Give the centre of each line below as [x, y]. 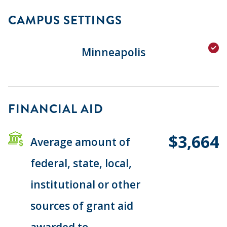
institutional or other [85, 184]
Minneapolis [113, 52]
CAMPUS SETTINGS [65, 20]
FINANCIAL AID [56, 109]
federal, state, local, [81, 163]
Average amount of [80, 142]
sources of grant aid [82, 205]
